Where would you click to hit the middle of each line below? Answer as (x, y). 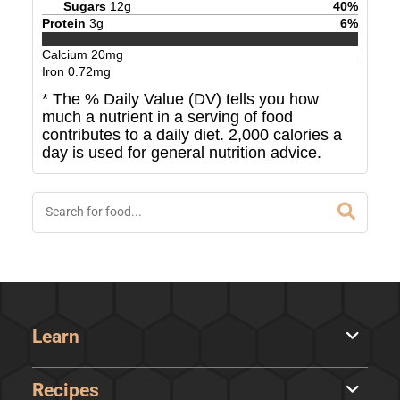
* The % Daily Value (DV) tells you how (180, 100)
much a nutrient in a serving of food (167, 117)
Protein (63, 23)
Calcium (66, 55)
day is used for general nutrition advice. (181, 153)
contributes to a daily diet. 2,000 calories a (192, 135)
